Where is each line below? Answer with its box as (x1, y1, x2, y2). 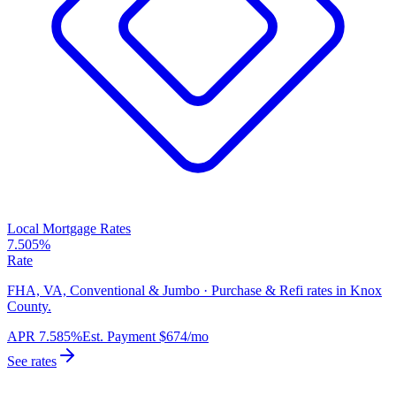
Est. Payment (82, 329, 156, 345)
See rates (7, 354, 57, 369)
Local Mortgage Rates (7, 221, 131, 237)
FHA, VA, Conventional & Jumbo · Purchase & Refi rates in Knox (7, 283, 382, 299)
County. (7, 299, 51, 315)
